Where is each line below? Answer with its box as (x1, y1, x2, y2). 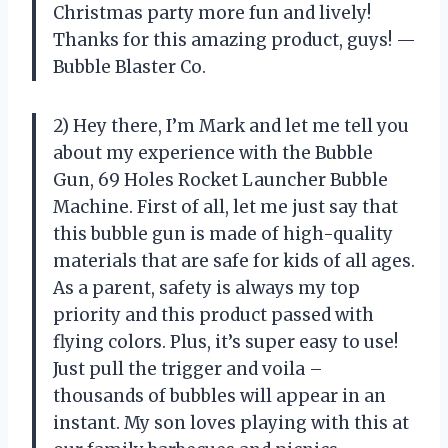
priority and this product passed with (53, 304, 374, 327)
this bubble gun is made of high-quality (53, 223, 393, 246)
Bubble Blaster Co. (53, 56, 206, 79)
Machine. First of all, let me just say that (53, 196, 398, 219)
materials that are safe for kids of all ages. (53, 250, 415, 273)
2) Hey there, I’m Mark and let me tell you (53, 115, 409, 138)
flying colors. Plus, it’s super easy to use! (53, 331, 398, 354)
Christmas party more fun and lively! (53, 2, 371, 25)
